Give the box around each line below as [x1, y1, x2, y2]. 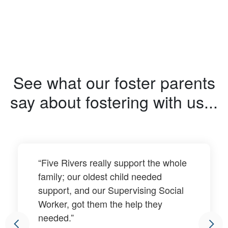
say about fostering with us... [10, 90, 218, 113]
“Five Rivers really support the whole [38, 156, 187, 169]
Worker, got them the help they [38, 197, 162, 210]
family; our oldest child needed [38, 169, 162, 183]
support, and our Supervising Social [38, 183, 184, 196]
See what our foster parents [13, 70, 215, 94]
